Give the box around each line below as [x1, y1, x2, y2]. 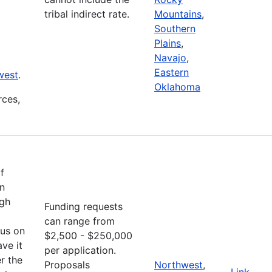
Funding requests [44, 200, 123, 212]
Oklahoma [154, 80, 200, 93]
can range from [44, 214, 115, 227]
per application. [44, 243, 116, 256]
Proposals [44, 258, 90, 271]
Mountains [154, 7, 202, 20]
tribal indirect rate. [44, 7, 129, 20]
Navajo [154, 51, 186, 64]
